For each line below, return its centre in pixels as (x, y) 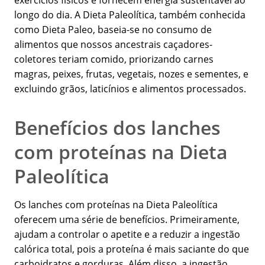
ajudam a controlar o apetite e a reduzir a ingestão (127, 235)
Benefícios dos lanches (117, 128)
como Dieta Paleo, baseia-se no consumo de (113, 30)
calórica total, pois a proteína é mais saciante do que (132, 249)
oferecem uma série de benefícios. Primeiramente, (127, 220)
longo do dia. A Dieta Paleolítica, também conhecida (130, 15)
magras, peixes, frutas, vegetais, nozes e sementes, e (131, 74)
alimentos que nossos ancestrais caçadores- (113, 45)
